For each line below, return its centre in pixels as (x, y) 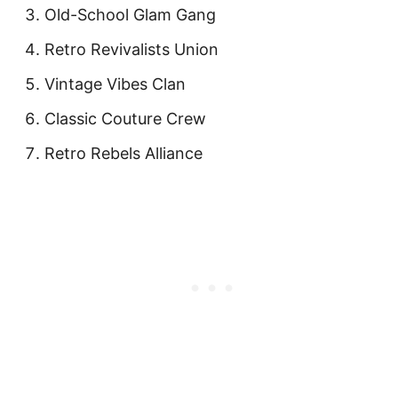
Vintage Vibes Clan (115, 84)
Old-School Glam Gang (130, 15)
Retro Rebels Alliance (123, 153)
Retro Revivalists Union (131, 49)
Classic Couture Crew (125, 119)
